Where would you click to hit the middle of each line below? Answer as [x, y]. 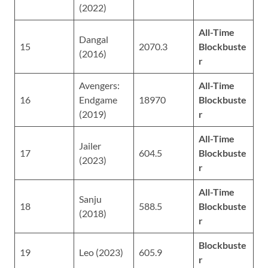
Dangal [94, 39]
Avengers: [99, 85]
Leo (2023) [101, 252]
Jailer [90, 145]
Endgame [98, 99]
